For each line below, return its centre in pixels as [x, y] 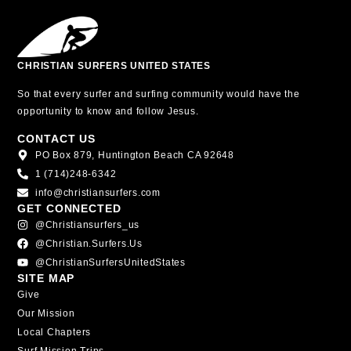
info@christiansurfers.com [98, 192]
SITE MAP [46, 278]
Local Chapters [54, 332]
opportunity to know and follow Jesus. [110, 112]
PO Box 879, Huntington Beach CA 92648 [135, 155]
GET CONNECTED [69, 208]
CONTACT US [57, 138]
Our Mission [46, 313]
